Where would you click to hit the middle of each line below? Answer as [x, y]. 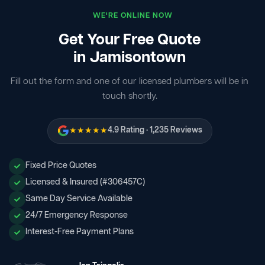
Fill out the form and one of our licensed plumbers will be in [130, 81]
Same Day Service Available [79, 199]
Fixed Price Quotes [61, 166]
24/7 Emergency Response [77, 216]
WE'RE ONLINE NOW [132, 15]
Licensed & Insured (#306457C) [85, 182]
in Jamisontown [130, 58]
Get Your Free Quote [130, 40]
